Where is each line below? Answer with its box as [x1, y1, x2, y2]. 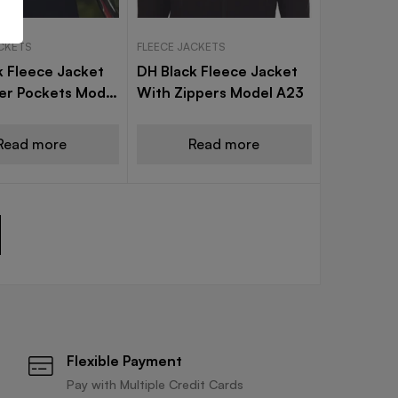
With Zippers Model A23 [136, 84, 304, 102]
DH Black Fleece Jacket [136, 62, 298, 81]
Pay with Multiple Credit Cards [66, 377, 243, 393]
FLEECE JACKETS [136, 40, 226, 54]
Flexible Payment [66, 352, 182, 370]
